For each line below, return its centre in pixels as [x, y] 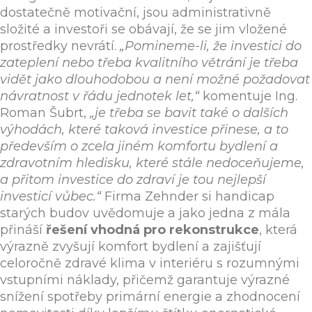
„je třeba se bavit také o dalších [189, 113]
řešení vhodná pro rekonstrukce [153, 230]
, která [278, 230]
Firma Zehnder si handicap [188, 197]
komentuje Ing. [248, 96]
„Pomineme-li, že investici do [211, 46]
